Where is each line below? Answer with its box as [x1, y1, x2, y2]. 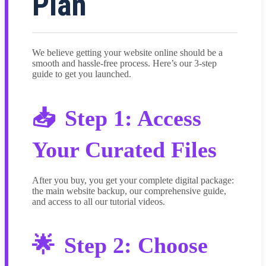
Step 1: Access [65, 105, 201, 131]
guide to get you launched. [32, 69, 131, 80]
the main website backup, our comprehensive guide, [32, 185, 226, 196]
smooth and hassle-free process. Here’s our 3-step [32, 58, 217, 69]
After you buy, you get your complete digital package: [32, 175, 234, 185]
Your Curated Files [32, 137, 217, 162]
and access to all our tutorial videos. [32, 196, 165, 207]
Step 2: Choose [64, 233, 208, 258]
